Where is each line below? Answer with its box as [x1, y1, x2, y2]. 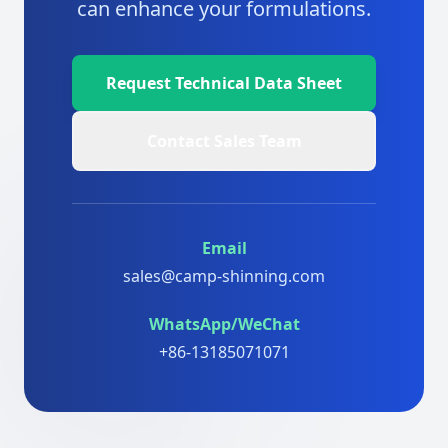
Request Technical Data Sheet [106, 72, 342, 94]
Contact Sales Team [146, 130, 302, 152]
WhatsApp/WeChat [148, 313, 300, 335]
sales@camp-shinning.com [123, 265, 325, 287]
